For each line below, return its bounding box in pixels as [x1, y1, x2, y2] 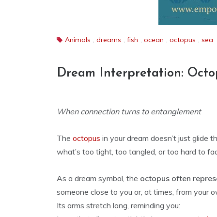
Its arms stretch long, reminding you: [57, 201, 180, 210]
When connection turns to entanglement [57, 107, 201, 116]
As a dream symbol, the [57, 173, 140, 183]
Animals [65, 35, 91, 44]
